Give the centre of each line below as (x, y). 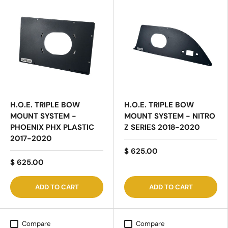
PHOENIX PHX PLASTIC (52, 127)
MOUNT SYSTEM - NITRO (170, 116)
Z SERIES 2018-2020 (162, 127)
